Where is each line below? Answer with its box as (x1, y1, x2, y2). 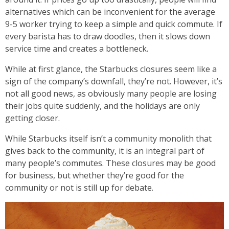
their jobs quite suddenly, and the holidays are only (5, 100, 200, 111)
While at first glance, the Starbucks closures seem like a (5, 63, 217, 75)
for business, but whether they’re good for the (5, 169, 184, 181)
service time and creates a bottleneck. (5, 42, 148, 54)
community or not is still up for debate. (5, 181, 153, 193)
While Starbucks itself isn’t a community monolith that (5, 132, 212, 144)
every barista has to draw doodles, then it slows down (5, 30, 210, 42)
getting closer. (5, 112, 60, 124)
